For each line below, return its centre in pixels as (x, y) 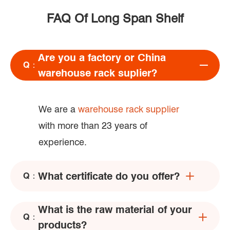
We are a (58, 109)
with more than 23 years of (93, 125)
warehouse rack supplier (129, 109)
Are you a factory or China (102, 57)
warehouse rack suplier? (98, 73)
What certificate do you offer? (109, 176)
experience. (63, 142)
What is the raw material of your (115, 209)
